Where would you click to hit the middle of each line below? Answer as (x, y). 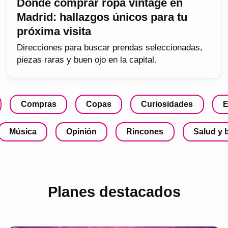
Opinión (81, 131)
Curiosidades (167, 104)
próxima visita (54, 31)
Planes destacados (114, 192)
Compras (38, 104)
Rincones (145, 131)
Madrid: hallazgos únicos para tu (102, 17)
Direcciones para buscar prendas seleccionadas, (110, 47)
